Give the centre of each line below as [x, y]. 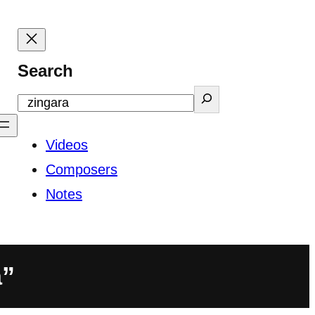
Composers [82, 169]
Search [45, 71]
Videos [67, 145]
